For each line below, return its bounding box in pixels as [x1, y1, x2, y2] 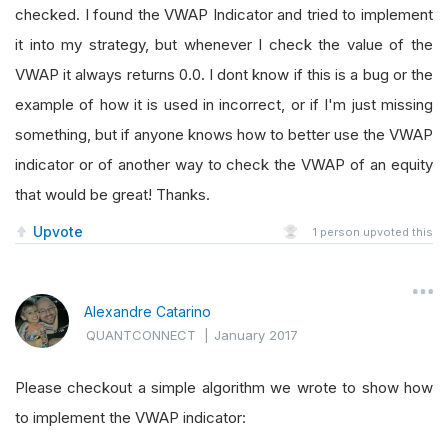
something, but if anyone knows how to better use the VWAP [15, 125, 433, 144]
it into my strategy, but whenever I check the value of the [15, 35, 433, 54]
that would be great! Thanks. [15, 185, 210, 204]
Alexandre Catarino [84, 303, 211, 320]
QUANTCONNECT [86, 327, 196, 343]
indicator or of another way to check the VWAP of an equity [15, 155, 433, 174]
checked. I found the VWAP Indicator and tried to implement [15, 5, 433, 24]
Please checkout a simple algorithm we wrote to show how [15, 378, 433, 397]
